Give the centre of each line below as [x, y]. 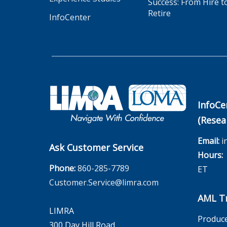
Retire [159, 13]
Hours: [210, 155]
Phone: [63, 168]
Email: [208, 141]
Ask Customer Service [96, 148]
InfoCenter [70, 17]
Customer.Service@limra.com [104, 183]
